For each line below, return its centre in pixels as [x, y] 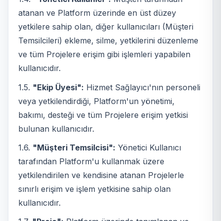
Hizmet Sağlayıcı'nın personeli [142, 87]
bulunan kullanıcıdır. [56, 129]
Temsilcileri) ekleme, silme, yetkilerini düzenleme [108, 41]
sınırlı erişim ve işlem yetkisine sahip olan [94, 189]
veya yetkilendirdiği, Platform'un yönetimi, [96, 101]
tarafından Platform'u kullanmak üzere [91, 162]
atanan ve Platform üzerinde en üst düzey [97, 13]
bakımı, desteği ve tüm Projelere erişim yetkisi [103, 115]
